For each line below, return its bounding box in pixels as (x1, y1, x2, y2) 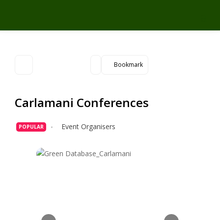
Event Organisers (61, 121, 115, 131)
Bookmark (113, 60, 143, 69)
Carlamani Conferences (15, 94, 149, 110)
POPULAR (19, 123, 44, 130)
